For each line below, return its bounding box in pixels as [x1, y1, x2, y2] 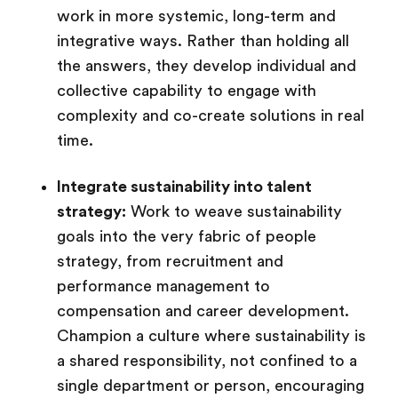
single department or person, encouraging [57, 377, 364, 394]
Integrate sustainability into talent [57, 178, 312, 195]
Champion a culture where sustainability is [57, 327, 366, 345]
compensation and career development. [57, 302, 349, 320]
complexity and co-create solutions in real [57, 107, 364, 124]
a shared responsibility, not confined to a [57, 352, 357, 370]
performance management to [57, 277, 270, 295]
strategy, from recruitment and [57, 252, 283, 270]
